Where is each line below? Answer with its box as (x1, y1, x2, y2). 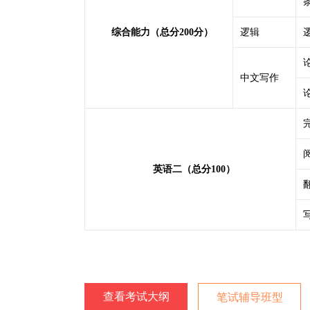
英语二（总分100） (152, 164, 235, 174)
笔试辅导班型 (216, 291, 283, 303)
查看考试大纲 (102, 291, 170, 302)
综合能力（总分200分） (111, 27, 213, 37)
